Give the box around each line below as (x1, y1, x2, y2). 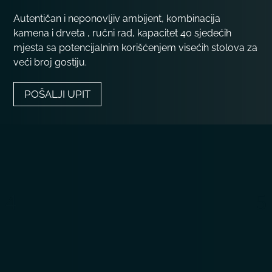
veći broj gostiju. (13, 56, 87, 69)
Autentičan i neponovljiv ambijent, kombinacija (13, 13, 221, 25)
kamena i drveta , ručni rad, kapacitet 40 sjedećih (13, 27, 232, 39)
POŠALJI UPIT (24, 88, 91, 101)
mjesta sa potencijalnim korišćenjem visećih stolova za (13, 42, 258, 54)
